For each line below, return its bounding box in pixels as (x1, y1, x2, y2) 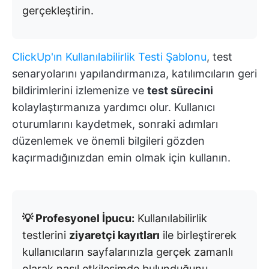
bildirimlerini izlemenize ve (12, 84, 147, 97)
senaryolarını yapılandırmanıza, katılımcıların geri (12, 67, 257, 80)
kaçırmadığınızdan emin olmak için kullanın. (12, 151, 231, 165)
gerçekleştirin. (22, 4, 94, 17)
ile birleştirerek (160, 229, 237, 242)
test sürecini (147, 84, 213, 97)
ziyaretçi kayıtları (69, 229, 160, 242)
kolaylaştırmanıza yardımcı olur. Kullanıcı (12, 101, 215, 114)
